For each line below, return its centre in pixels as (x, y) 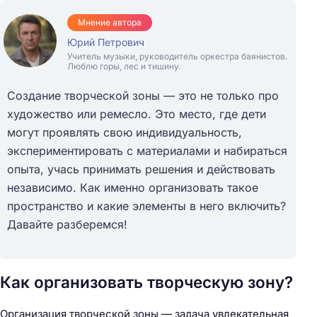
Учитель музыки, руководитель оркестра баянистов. (177, 57)
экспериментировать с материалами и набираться (147, 151)
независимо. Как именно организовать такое (133, 188)
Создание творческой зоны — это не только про (143, 96)
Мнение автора (110, 23)
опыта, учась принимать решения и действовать (141, 169)
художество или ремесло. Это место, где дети (137, 114)
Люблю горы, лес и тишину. (124, 67)
